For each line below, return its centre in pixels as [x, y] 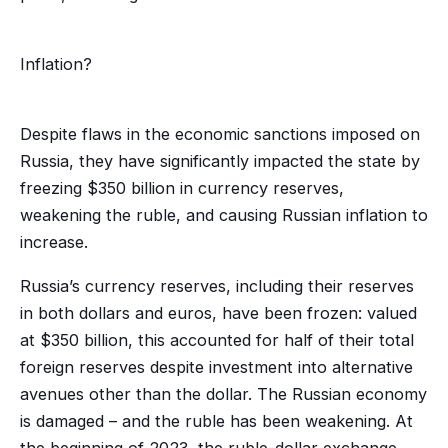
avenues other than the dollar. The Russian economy [223, 393]
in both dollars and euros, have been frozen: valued [218, 312]
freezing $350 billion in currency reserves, [181, 188]
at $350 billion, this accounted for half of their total [216, 339]
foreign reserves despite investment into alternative [216, 366]
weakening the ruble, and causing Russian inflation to [223, 215]
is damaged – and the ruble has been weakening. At [216, 420]
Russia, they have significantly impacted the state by [219, 161]
